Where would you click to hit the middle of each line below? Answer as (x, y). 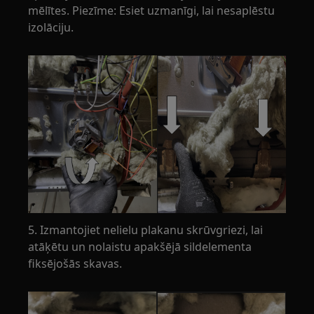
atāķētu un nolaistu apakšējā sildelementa (140, 247)
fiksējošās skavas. (75, 264)
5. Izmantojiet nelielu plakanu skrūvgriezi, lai (146, 230)
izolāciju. (51, 28)
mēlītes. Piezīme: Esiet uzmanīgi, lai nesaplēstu (152, 11)
